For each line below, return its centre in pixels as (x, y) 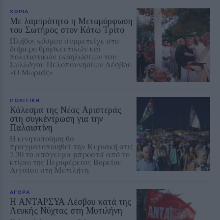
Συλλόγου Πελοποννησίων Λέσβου (71, 64)
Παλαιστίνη (31, 127)
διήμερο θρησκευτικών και (55, 48)
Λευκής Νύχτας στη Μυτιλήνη (66, 210)
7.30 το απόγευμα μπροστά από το (70, 154)
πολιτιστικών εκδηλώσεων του (63, 56)
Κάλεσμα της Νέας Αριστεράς (66, 110)
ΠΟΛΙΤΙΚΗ (25, 100)
